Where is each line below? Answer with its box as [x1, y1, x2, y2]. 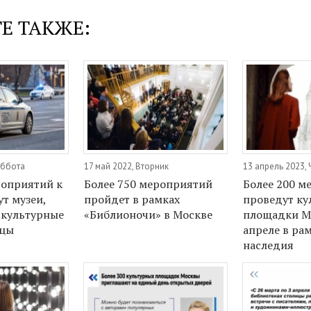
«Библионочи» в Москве [84, 207, 213, 223]
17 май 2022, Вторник [84, 160, 169, 173]
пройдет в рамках [84, 192, 180, 208]
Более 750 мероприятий [84, 176, 213, 192]
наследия [243, 237, 294, 253]
